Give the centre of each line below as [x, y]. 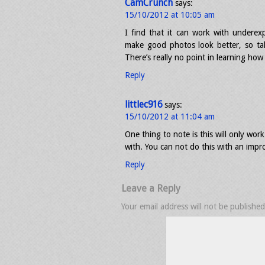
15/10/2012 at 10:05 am [170, 15]
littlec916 [143, 105]
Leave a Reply [151, 188]
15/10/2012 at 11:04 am [170, 117]
